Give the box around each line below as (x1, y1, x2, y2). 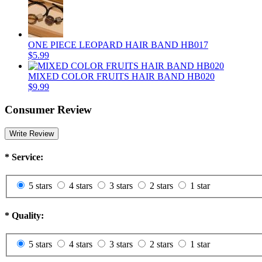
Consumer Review (5, 103, 92, 116)
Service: (9, 151, 43, 162)
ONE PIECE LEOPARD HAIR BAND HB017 (28, 40, 208, 50)
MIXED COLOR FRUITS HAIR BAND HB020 (28, 71, 215, 82)
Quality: (9, 211, 44, 221)
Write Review (9, 129, 54, 138)
